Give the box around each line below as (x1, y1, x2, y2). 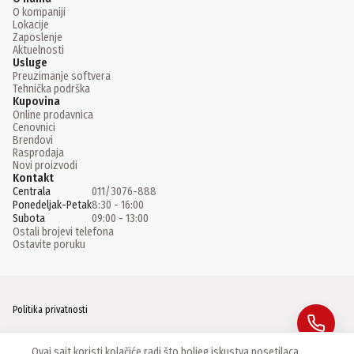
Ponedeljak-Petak (13, 198, 92, 213)
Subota (13, 212, 45, 226)
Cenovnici (13, 121, 55, 135)
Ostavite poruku (13, 238, 85, 252)
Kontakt (13, 171, 54, 186)
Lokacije (13, 18, 49, 32)
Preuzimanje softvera (13, 70, 111, 84)
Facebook (25, 335, 63, 347)
